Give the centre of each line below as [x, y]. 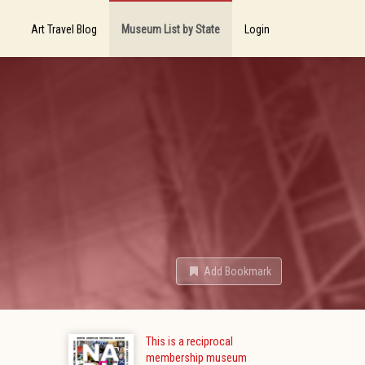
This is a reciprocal [189, 342]
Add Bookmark [237, 271]
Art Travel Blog [64, 29]
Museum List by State [171, 29]
